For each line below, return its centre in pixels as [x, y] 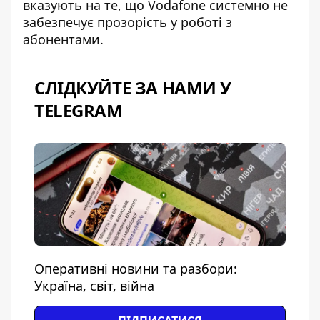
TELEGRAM [79, 110]
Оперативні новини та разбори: [136, 269]
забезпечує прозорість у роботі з [127, 22]
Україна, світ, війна [94, 286]
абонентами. [63, 39]
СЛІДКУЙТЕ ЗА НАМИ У [133, 87]
